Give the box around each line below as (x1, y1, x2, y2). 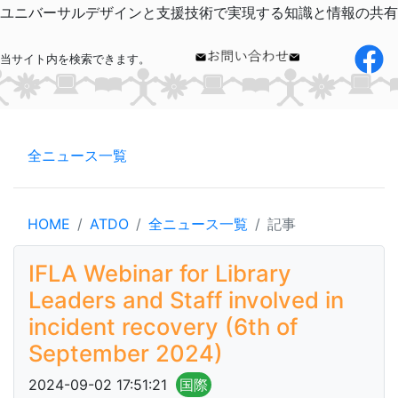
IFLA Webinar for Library (28, 259, 291, 287)
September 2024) (28, 339, 223, 367)
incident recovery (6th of (28, 313, 298, 340)
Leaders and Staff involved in (28, 286, 344, 314)
